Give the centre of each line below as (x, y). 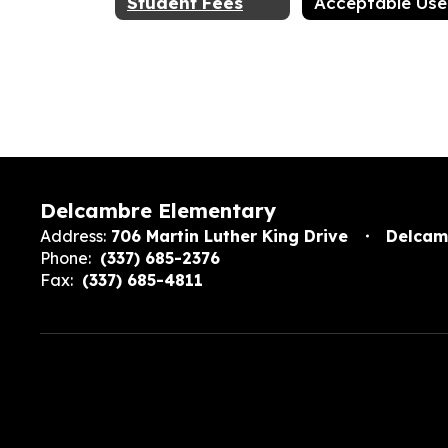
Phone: (65, 258)
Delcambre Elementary (158, 210)
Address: (73, 236)
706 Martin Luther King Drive (229, 236)
